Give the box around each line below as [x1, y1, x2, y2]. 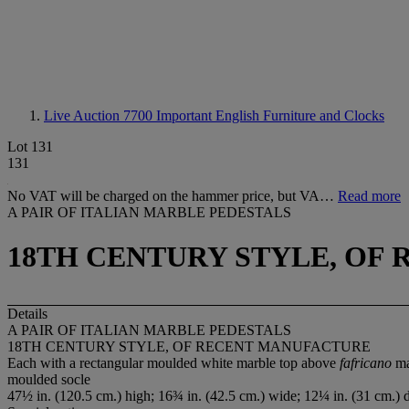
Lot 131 [7, 139, 53, 154]
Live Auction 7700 [44, 108, 156, 123]
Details [7, 305, 47, 321]
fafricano [340, 354, 392, 371]
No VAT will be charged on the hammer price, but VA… [7, 188, 338, 204]
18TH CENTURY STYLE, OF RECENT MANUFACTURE [7, 338, 371, 354]
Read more [338, 188, 401, 204]
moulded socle [7, 371, 90, 387]
